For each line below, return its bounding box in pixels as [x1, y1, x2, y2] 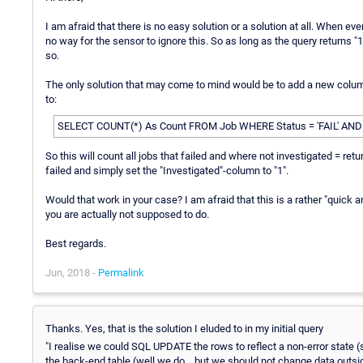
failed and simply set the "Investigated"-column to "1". [45, 164, 288, 177]
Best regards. [45, 237, 106, 250]
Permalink [98, 266, 144, 279]
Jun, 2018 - [45, 266, 98, 279]
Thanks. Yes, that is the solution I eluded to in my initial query [45, 322, 323, 335]
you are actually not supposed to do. [45, 207, 209, 220]
